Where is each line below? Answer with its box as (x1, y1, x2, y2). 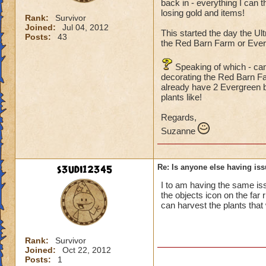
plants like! (161, 92, 202, 102)
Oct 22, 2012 (62, 245, 111, 255)
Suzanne (161, 126, 198, 136)
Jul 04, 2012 (62, 23, 109, 32)
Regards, (161, 112, 197, 122)
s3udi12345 (56, 163, 112, 177)
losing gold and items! (161, 8, 245, 18)
